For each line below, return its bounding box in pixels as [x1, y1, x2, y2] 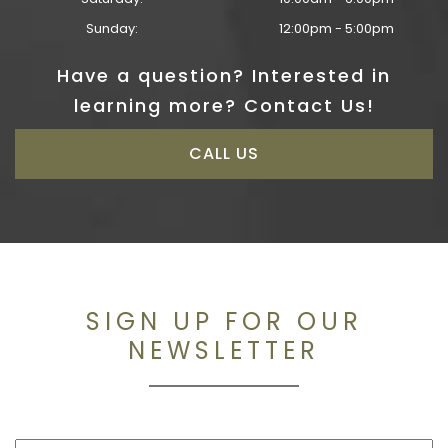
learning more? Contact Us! [73, 93, 375, 119]
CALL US [189, 142, 259, 166]
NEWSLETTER [128, 334, 320, 368]
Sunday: [86, 19, 138, 39]
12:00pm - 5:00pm [278, 19, 394, 39]
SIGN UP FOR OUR [85, 305, 363, 339]
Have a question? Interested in [57, 63, 391, 89]
